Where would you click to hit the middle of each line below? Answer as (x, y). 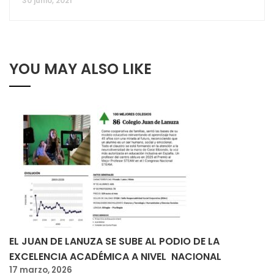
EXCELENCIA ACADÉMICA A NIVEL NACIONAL (115, 257)
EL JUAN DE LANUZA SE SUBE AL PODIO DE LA (114, 242)
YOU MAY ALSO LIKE (80, 69)
